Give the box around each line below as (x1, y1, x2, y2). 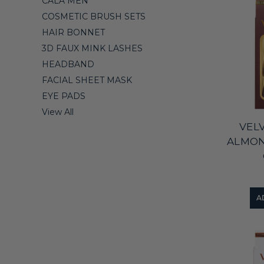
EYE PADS (42, 90, 85, 101)
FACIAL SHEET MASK (42, 74, 132, 85)
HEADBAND (42, 58, 94, 70)
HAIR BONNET (42, 27, 105, 38)
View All (42, 106, 74, 117)
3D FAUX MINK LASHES (42, 42, 143, 54)
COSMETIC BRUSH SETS (42, 11, 146, 22)
